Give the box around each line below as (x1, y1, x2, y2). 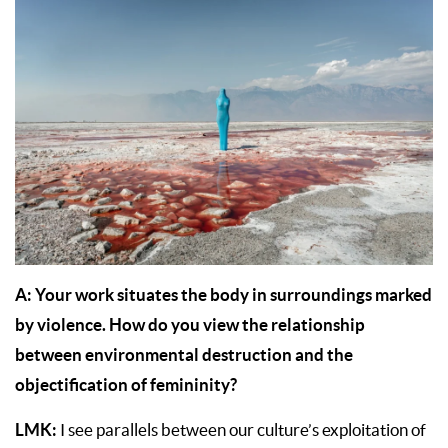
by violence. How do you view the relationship (15, 314, 365, 334)
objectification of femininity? (15, 374, 237, 394)
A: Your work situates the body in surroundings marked (15, 284, 432, 304)
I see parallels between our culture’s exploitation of (57, 420, 426, 439)
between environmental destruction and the (15, 344, 353, 364)
